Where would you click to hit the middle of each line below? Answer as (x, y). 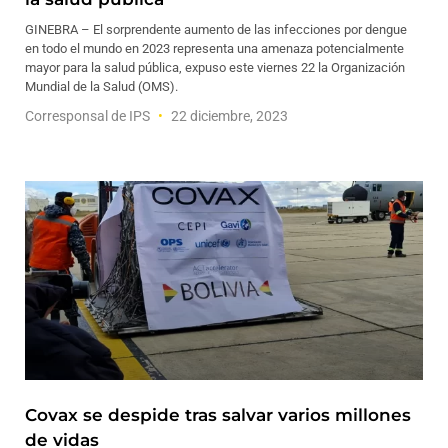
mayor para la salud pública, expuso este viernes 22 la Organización (215, 67)
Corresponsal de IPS (89, 116)
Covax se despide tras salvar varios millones (218, 415)
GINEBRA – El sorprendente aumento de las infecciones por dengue (216, 29)
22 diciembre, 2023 (228, 116)
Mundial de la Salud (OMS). (101, 86)
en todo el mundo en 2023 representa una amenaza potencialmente (214, 48)
